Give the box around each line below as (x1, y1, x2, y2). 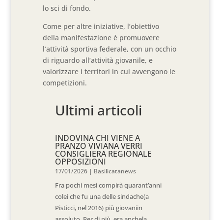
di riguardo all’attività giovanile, (43, 55, 149, 65)
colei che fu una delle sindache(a (55, 192, 149, 201)
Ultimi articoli (55, 101, 142, 119)
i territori (79, 67, 110, 76)
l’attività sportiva (43, 44, 98, 54)
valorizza (43, 67, 72, 76)
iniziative (94, 22, 124, 31)
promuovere (119, 33, 160, 42)
